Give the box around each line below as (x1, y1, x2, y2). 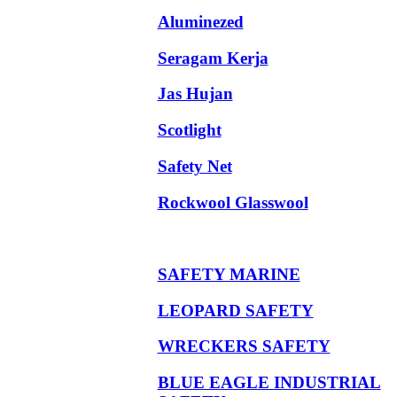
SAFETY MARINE (157, 264, 300, 284)
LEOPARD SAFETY (157, 300, 314, 320)
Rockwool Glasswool (157, 192, 308, 212)
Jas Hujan (157, 84, 233, 104)
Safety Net (157, 156, 232, 175)
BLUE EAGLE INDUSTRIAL (157, 373, 381, 393)
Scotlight (157, 121, 222, 140)
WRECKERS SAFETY (157, 337, 331, 356)
